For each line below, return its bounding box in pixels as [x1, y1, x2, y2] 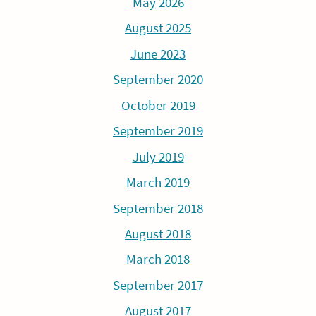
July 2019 [132, 148, 184, 165]
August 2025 [125, 20, 191, 37]
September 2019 [113, 123, 203, 140]
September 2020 [113, 71, 203, 88]
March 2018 [126, 251, 190, 268]
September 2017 [113, 276, 203, 293]
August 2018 [125, 225, 191, 242]
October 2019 [121, 97, 195, 114]
